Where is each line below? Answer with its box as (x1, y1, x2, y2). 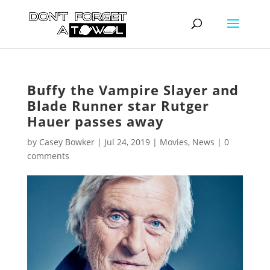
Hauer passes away (27, 112, 164, 130)
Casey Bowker (39, 136, 95, 148)
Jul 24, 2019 (104, 136, 150, 148)
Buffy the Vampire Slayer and (27, 81, 239, 99)
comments (27, 150, 69, 162)
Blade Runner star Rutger (27, 96, 209, 115)
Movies (159, 136, 188, 148)
